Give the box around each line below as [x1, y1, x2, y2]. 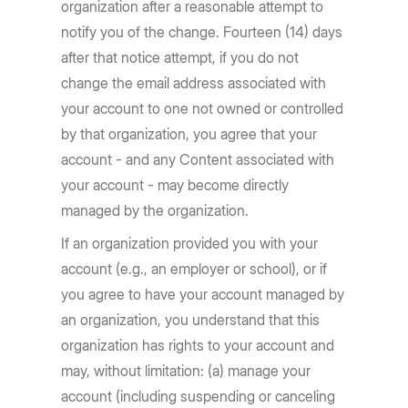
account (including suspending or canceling [61, 387, 336, 405]
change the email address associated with [61, 74, 327, 92]
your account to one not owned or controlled [61, 99, 344, 117]
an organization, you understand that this [61, 311, 321, 329]
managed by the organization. [61, 201, 250, 219]
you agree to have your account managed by [61, 285, 345, 303]
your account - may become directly [61, 176, 290, 194]
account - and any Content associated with [61, 150, 335, 168]
